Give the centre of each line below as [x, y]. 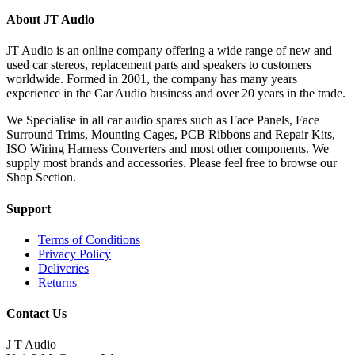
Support [29, 208]
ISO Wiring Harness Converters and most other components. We [168, 149]
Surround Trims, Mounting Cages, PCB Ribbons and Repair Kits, [171, 135]
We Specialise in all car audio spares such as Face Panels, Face [163, 120]
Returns [57, 282]
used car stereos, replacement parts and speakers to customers [159, 65]
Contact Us [36, 314]
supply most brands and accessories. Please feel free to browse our [172, 163]
